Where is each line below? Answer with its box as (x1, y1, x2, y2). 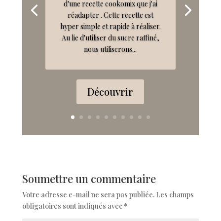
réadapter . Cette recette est (67, 10, 153, 20)
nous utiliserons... (84, 44, 137, 54)
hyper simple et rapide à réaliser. (60, 22, 161, 32)
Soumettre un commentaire (22, 171, 156, 186)
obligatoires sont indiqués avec (22, 201, 124, 211)
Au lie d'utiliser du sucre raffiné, (61, 33, 159, 43)
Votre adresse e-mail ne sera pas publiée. (22, 190, 154, 199)
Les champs (155, 190, 194, 199)
